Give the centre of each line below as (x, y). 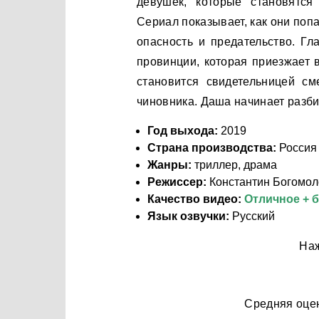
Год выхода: (183, 131)
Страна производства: (212, 148)
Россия (297, 148)
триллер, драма (234, 165)
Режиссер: (177, 182)
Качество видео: (196, 199)
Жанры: (169, 165)
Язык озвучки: (188, 216)
